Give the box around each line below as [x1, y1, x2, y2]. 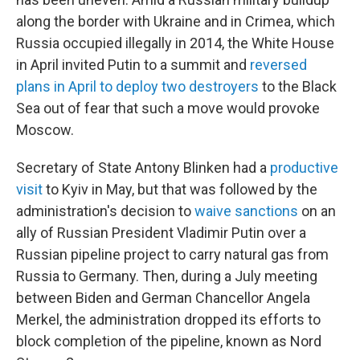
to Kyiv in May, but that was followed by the [43, 181, 317, 198]
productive [270, 159, 338, 176]
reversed [250, 56, 307, 73]
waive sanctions [194, 202, 298, 219]
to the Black [259, 78, 337, 95]
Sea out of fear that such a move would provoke [16, 100, 320, 117]
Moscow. [16, 121, 74, 138]
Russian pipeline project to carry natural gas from [16, 246, 329, 263]
